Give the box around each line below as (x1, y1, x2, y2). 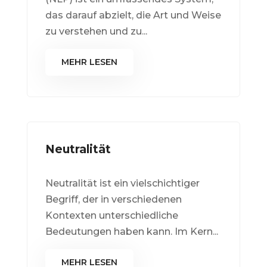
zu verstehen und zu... (45, 26, 147, 38)
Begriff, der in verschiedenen (45, 194, 182, 206)
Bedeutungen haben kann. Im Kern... (45, 226, 218, 238)
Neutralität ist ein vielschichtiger (45, 178, 200, 190)
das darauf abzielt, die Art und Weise (45, 10, 221, 21)
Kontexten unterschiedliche (45, 210, 178, 222)
